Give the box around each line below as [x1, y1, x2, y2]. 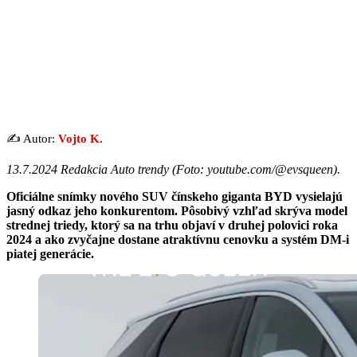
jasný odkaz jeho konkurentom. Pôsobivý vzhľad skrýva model [6, 203, 347, 218]
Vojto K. [58, 131, 103, 145]
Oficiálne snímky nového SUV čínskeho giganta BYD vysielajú [6, 189, 343, 203]
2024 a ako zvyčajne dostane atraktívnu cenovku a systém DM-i [6, 232, 349, 246]
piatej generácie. [6, 246, 94, 261]
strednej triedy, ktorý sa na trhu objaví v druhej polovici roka [6, 218, 338, 232]
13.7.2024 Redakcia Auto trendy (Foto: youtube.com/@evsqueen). [6, 162, 340, 176]
